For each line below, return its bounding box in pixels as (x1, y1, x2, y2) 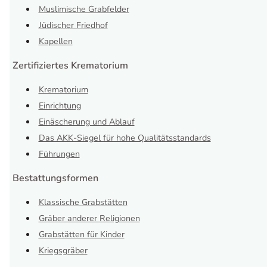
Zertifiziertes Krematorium (12, 58, 128, 72)
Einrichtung (38, 100, 81, 112)
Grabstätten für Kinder (38, 229, 125, 241)
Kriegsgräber (38, 245, 88, 257)
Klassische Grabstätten (38, 197, 128, 209)
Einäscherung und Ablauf (38, 116, 135, 128)
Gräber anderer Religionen (38, 213, 140, 225)
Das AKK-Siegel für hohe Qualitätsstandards (38, 132, 211, 144)
